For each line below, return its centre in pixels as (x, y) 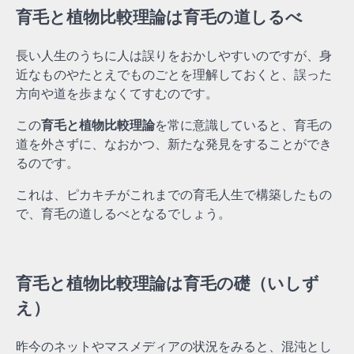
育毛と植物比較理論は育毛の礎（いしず (168, 283)
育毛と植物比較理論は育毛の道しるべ (159, 17)
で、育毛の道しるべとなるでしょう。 (123, 213)
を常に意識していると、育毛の (243, 124)
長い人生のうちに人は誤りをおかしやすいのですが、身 (174, 55)
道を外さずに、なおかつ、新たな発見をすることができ (174, 143)
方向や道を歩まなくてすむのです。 (117, 93)
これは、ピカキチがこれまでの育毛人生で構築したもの (174, 194)
